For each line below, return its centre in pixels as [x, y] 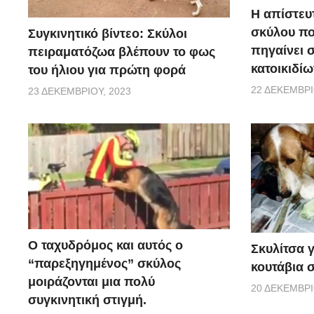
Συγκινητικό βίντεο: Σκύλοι [108, 34]
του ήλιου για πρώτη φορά [107, 70]
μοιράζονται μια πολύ [91, 281]
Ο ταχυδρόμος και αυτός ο [105, 245]
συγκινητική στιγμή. [87, 300]
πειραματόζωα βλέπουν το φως [122, 52]
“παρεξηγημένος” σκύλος [104, 263]
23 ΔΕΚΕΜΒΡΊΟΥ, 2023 [80, 91]
